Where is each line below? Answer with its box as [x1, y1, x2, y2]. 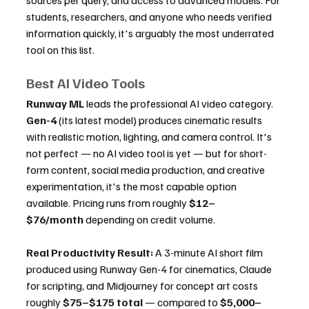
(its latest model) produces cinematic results [57, 113, 264, 128]
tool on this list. [26, 43, 94, 57]
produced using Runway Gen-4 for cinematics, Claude [26, 262, 274, 277]
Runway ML [26, 97, 84, 111]
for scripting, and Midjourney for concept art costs [26, 279, 260, 293]
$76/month [26, 212, 83, 227]
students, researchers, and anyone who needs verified [26, 10, 274, 24]
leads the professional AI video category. [84, 97, 275, 111]
